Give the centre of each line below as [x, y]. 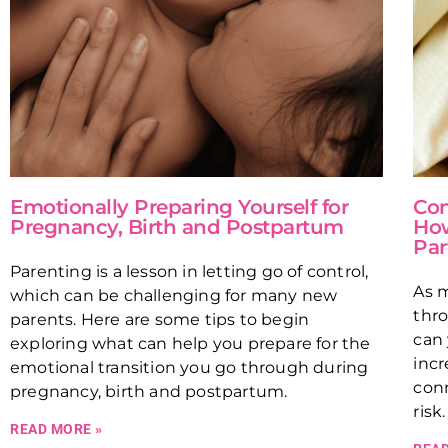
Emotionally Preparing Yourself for [179, 206]
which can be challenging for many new [174, 295]
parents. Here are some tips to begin [160, 319]
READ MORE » [56, 428]
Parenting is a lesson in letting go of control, [189, 271]
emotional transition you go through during [189, 367]
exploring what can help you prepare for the [190, 343]
